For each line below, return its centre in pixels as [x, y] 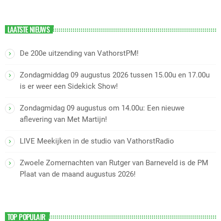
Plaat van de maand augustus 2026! [78, 174]
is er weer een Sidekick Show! [69, 87]
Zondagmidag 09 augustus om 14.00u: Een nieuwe [102, 108]
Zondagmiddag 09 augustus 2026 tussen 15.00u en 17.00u [115, 75]
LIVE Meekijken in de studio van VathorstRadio [97, 141]
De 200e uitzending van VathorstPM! [79, 54]
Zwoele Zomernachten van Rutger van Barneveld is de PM [114, 163]
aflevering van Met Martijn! [63, 120]
